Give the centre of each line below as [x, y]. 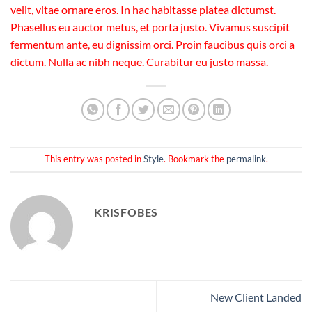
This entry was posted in [94, 159]
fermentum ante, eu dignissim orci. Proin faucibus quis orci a [153, 44]
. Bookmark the [195, 159]
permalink [246, 159]
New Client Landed [256, 297]
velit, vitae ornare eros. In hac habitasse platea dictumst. [143, 9]
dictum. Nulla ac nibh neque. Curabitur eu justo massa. [139, 61]
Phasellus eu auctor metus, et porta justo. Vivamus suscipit [150, 26]
